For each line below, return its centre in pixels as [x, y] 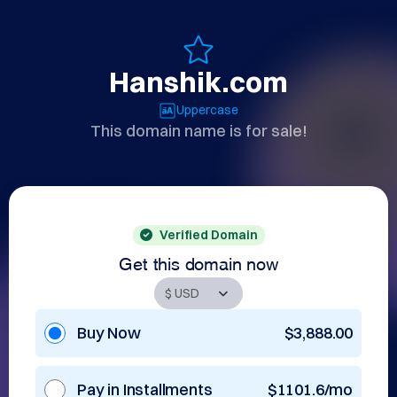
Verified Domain [208, 235]
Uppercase [207, 110]
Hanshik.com [198, 82]
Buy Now [109, 333]
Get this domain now [198, 261]
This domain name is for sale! [198, 131]
